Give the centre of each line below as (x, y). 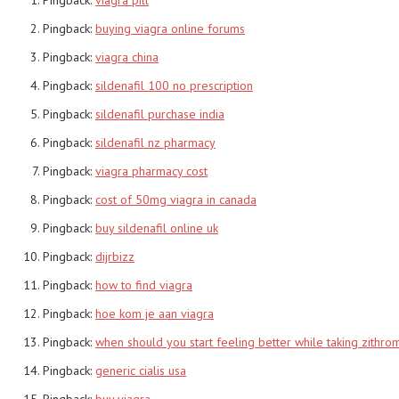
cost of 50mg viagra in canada (176, 199)
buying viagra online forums (170, 28)
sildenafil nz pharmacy (155, 142)
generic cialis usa (141, 370)
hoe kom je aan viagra (155, 313)
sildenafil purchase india (160, 114)
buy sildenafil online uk (157, 228)
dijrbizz (115, 256)
